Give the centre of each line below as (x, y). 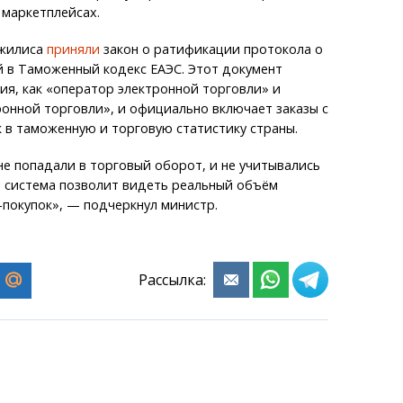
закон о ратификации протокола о (211, 49)
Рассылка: (175, 279)
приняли (73, 49)
